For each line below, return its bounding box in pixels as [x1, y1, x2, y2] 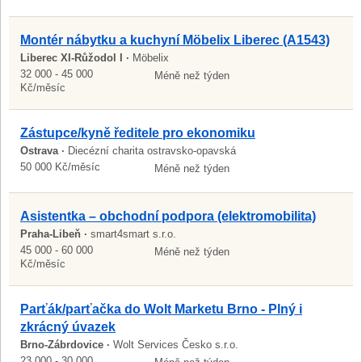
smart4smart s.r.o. [90, 228, 176, 240]
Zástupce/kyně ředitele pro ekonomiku [20, 126, 255, 140]
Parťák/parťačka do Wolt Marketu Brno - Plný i [20, 302, 302, 316]
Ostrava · [20, 145, 68, 157]
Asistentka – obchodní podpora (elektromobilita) [20, 209, 316, 223]
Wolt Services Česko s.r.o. [113, 339, 238, 351]
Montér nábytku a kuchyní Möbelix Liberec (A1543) [20, 33, 330, 47]
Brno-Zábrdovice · [20, 339, 113, 351]
